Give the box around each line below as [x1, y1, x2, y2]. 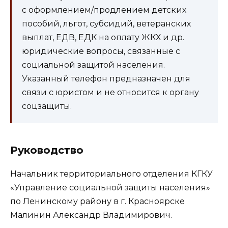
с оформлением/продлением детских [22, 5, 186, 15]
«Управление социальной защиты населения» [10, 182, 210, 192]
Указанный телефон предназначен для [22, 73, 190, 83]
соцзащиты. [22, 101, 72, 111]
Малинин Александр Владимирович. [10, 210, 172, 220]
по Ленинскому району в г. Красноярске [10, 196, 185, 206]
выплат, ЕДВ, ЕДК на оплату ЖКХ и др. [22, 32, 184, 42]
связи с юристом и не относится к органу [22, 87, 199, 97]
